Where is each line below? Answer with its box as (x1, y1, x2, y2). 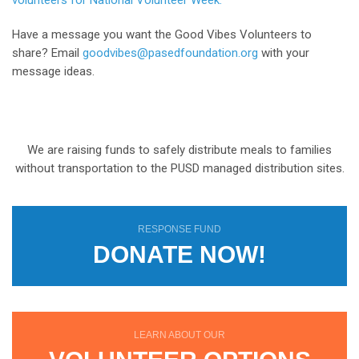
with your (258, 46, 309, 61)
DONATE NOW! (93, 241, 266, 268)
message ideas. (12, 64, 95, 79)
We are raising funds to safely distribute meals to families (27, 143, 332, 158)
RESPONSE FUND (138, 224, 221, 236)
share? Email (12, 46, 83, 61)
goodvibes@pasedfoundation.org (83, 46, 258, 61)
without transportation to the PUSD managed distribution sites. (14, 161, 345, 176)
